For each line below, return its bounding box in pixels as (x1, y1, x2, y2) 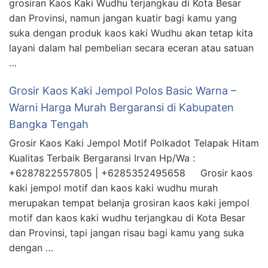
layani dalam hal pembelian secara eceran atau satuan (9, 41, 254, 54)
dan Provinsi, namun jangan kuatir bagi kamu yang (9, 11, 237, 24)
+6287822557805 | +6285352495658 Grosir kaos (9, 166, 252, 179)
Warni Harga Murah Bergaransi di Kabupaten (9, 100, 234, 114)
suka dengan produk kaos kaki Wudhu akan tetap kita (9, 26, 253, 39)
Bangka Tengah (9, 117, 89, 130)
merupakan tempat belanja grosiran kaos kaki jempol (9, 196, 249, 209)
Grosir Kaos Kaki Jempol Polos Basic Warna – (9, 84, 236, 97)
